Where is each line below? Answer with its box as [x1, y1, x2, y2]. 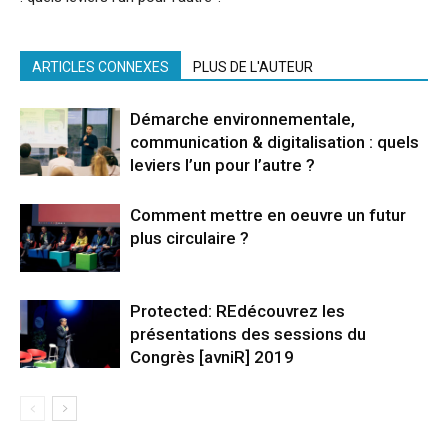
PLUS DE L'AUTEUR [193, 58, 313, 75]
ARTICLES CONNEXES [32, 58, 169, 75]
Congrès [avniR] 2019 [130, 346, 294, 367]
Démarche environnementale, [130, 108, 355, 129]
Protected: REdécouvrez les [130, 300, 345, 321]
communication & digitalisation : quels [130, 131, 419, 152]
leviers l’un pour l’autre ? [130, 154, 315, 175]
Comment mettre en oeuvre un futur [130, 204, 406, 225]
